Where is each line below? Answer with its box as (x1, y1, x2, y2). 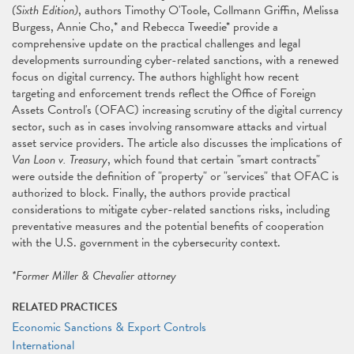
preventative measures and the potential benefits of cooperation (12, 217, 324, 235)
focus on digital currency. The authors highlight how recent (12, 67, 299, 86)
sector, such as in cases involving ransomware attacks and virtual (12, 117, 326, 136)
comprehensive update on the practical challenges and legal (12, 34, 300, 53)
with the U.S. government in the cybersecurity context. (12, 233, 281, 252)
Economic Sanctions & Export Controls (12, 318, 206, 337)
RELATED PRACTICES (12, 299, 118, 315)
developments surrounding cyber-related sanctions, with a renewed (12, 51, 339, 70)
